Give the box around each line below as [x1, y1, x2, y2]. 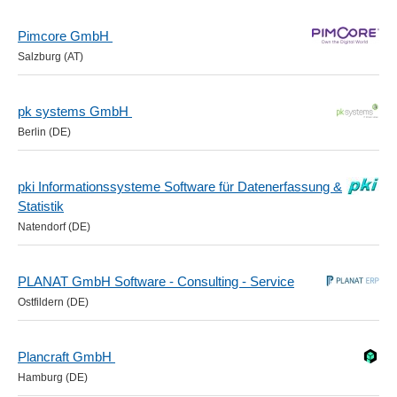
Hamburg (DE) [18, 371, 88, 384]
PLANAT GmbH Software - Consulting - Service [18, 274, 294, 289]
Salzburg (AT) [18, 51, 83, 63]
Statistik [18, 198, 64, 214]
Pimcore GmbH [18, 28, 113, 43]
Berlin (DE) [18, 126, 71, 138]
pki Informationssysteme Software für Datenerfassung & [18, 179, 342, 194]
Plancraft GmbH [18, 349, 115, 364]
